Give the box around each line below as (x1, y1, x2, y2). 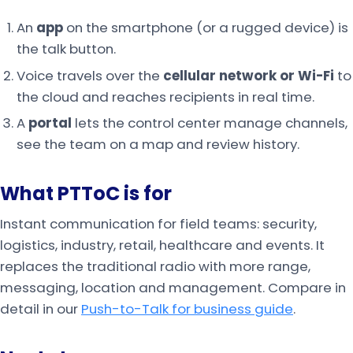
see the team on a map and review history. (16, 134, 299, 154)
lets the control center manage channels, (71, 113, 347, 132)
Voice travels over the (16, 65, 163, 85)
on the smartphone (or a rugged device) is (62, 18, 348, 38)
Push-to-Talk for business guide (81, 299, 293, 319)
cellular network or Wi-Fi (162, 65, 334, 85)
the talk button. (16, 39, 116, 59)
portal (28, 113, 72, 132)
